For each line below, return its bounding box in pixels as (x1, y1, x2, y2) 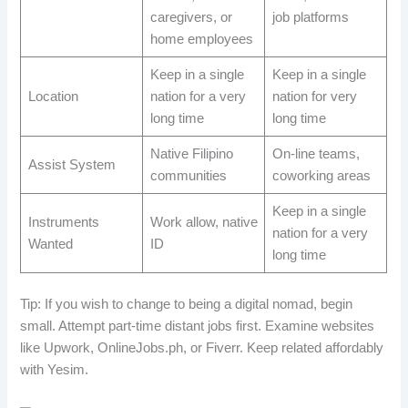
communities (149, 168, 227, 184)
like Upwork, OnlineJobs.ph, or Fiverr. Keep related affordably (20, 340, 384, 355)
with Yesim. (20, 362, 89, 377)
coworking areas (271, 168, 371, 184)
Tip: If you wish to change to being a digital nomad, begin (20, 296, 353, 311)
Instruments (27, 215, 99, 230)
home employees (149, 32, 253, 47)
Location (27, 89, 78, 105)
